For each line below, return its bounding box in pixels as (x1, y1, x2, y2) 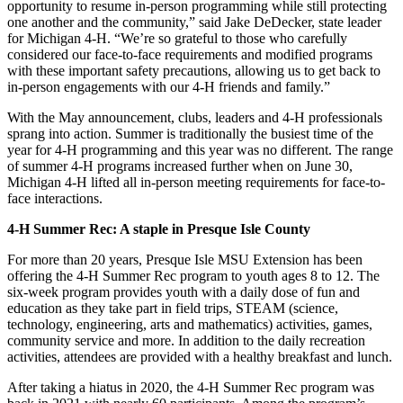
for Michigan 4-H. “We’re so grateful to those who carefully (7, 30, 347, 46)
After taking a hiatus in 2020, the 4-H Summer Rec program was (7, 379, 374, 395)
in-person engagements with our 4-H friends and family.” (7, 78, 330, 94)
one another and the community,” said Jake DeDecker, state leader (7, 13, 381, 30)
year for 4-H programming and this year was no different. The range (7, 141, 393, 157)
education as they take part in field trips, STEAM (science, (7, 300, 338, 316)
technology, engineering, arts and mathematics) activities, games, (7, 316, 372, 332)
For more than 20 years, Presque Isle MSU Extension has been (7, 251, 363, 267)
